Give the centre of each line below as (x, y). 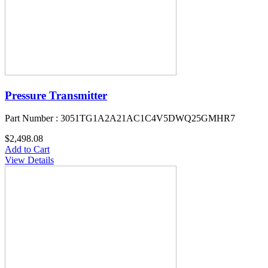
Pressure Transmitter (56, 95)
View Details (29, 160)
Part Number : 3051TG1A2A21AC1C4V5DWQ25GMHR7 (120, 118)
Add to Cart (27, 150)
